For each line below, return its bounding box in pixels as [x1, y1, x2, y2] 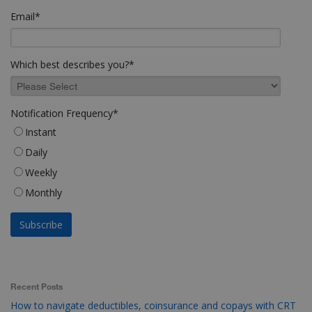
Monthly [25, 185, 62, 199]
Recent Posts [10, 280, 63, 292]
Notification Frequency [10, 106, 113, 120]
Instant [25, 125, 56, 139]
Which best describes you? [10, 57, 129, 71]
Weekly [25, 165, 57, 179]
